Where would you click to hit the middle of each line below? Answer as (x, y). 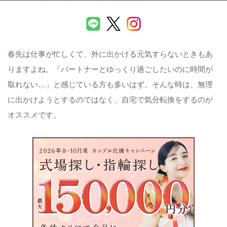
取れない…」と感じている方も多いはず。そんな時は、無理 (110, 84)
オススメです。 (34, 114)
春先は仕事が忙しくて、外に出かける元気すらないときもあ (110, 53)
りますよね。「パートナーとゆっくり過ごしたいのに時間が (110, 69)
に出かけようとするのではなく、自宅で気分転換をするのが (110, 99)
